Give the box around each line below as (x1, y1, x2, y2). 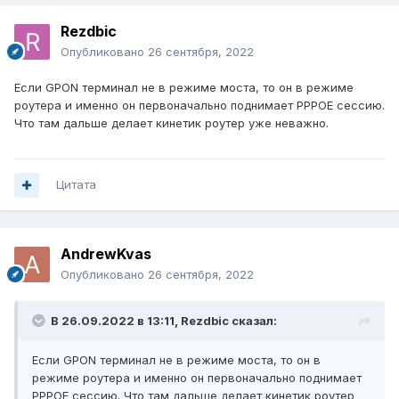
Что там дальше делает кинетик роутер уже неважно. (14, 116, 329, 131)
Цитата (56, 177, 96, 192)
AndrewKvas (61, 245, 151, 264)
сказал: (229, 313, 277, 329)
